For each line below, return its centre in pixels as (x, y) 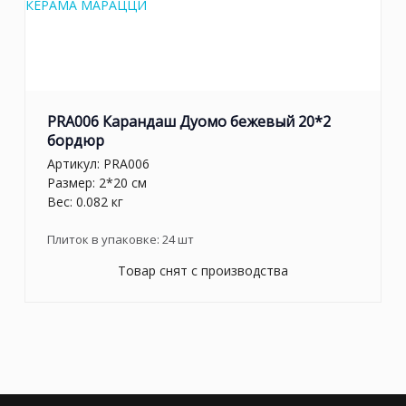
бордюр (76, 141)
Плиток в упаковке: (105, 239)
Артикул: (75, 163)
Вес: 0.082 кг (85, 201)
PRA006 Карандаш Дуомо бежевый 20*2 (189, 122)
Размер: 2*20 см (97, 182)
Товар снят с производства (203, 270)
